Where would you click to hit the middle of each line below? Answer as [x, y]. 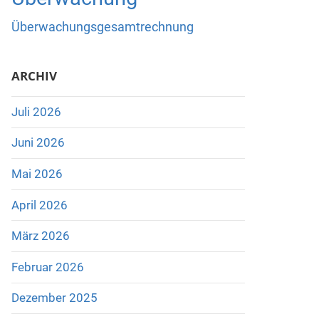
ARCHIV [34, 76]
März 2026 [40, 236]
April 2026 [39, 205]
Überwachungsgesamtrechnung [102, 27]
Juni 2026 [38, 143]
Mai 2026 [37, 174]
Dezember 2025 [54, 298]
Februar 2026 [47, 267]
